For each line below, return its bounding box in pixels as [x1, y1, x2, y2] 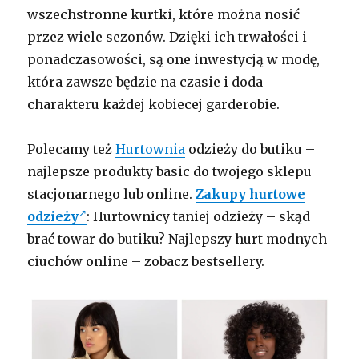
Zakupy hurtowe [196, 186, 306, 203]
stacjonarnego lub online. [27, 186, 196, 203]
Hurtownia [115, 141, 186, 158]
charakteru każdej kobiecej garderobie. [27, 96, 280, 113]
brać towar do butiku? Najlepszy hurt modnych [27, 231, 328, 248]
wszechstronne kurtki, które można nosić [27, 6, 301, 23]
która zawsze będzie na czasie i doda [27, 74, 264, 91]
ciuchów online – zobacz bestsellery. [27, 253, 265, 270]
